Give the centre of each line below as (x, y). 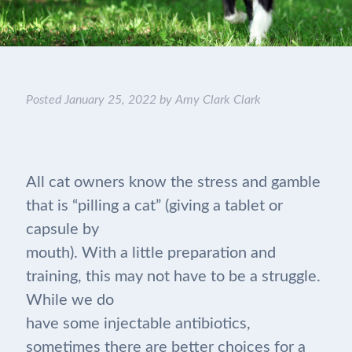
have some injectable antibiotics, (138, 324)
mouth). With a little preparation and (150, 253)
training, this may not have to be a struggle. (173, 277)
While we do (70, 300)
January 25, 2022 (110, 100)
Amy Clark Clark (218, 100)
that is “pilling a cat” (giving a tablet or (154, 206)
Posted (45, 100)
